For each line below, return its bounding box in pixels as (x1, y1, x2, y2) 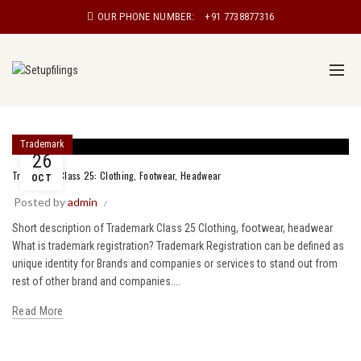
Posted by (14, 195, 68, 209)
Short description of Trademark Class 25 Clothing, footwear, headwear (12, 222, 333, 234)
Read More (12, 305, 64, 317)
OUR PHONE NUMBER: (94, 10, 197, 23)
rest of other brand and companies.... (12, 275, 180, 288)
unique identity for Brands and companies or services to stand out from (12, 257, 338, 270)
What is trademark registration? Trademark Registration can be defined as (12, 239, 344, 252)
